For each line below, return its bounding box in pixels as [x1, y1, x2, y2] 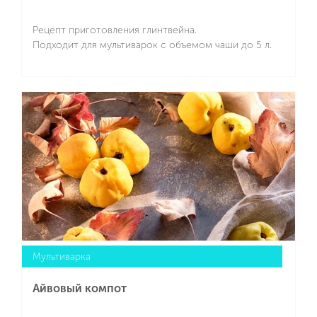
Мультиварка [33, 250, 91, 263]
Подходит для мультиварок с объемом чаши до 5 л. [33, 39, 272, 52]
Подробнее [120, 85, 184, 99]
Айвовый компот [33, 282, 127, 296]
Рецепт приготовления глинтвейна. [33, 24, 197, 37]
